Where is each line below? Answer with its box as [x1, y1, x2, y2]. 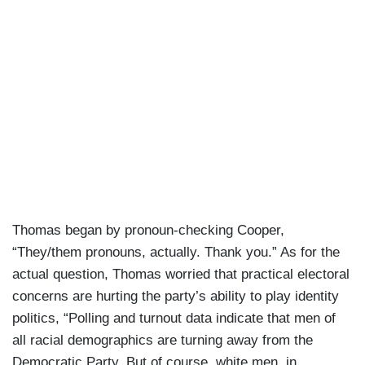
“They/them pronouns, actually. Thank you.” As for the [12, 244, 340, 261]
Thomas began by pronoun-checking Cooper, [12, 222, 284, 239]
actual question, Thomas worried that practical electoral [12, 266, 350, 283]
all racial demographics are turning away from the [12, 332, 313, 349]
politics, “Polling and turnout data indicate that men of [12, 310, 336, 327]
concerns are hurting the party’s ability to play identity [12, 288, 339, 305]
